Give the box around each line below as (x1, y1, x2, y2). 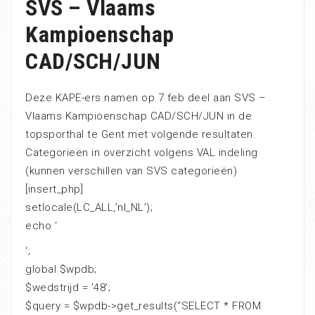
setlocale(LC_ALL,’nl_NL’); (25, 201, 153, 214)
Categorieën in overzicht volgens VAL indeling (25, 146, 258, 159)
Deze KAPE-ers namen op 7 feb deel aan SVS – (25, 91, 266, 104)
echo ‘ (25, 219, 57, 232)
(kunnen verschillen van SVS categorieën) (25, 165, 237, 177)
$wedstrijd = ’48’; (25, 281, 110, 294)
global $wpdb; (25, 263, 97, 276)
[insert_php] (25, 183, 83, 195)
